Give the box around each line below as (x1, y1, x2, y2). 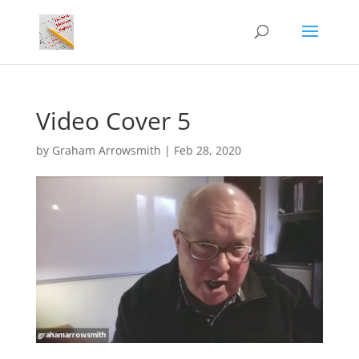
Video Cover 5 (35, 104, 191, 137)
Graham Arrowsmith (51, 143, 161, 158)
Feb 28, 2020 (173, 143, 241, 158)
